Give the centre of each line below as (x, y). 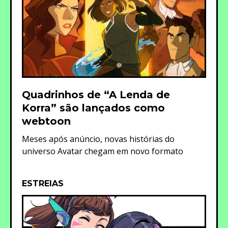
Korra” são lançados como (93, 108)
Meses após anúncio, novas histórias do (98, 139)
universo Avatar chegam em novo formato (103, 151)
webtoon (46, 121)
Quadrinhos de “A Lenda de (96, 94)
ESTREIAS (43, 183)
